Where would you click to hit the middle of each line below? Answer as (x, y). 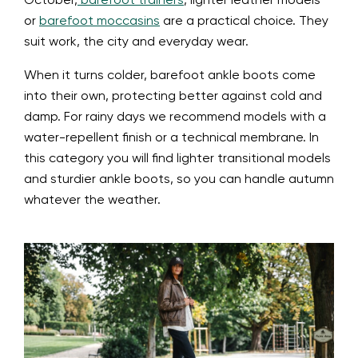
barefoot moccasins (99, 22)
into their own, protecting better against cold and (173, 97)
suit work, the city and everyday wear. (136, 43)
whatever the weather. (92, 201)
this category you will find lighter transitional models (177, 159)
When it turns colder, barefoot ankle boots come (170, 76)
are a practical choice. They (244, 22)
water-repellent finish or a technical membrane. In (171, 139)
